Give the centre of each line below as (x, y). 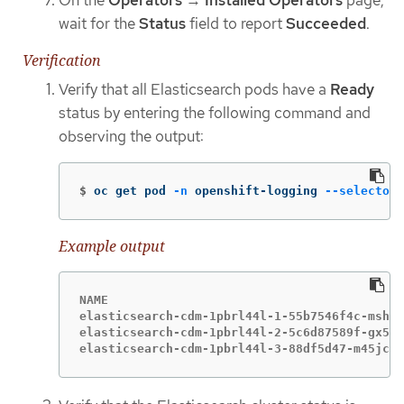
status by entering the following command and (215, 112)
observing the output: (131, 136)
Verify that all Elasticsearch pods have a (194, 89)
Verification (62, 60)
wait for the (99, 24)
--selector (361, 191)
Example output (112, 247)
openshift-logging (256, 191)
